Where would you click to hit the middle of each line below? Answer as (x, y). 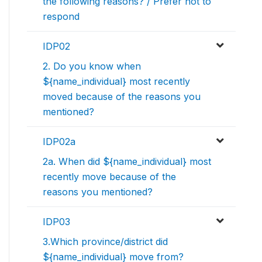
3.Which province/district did (105, 242)
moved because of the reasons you (122, 97)
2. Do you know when (92, 66)
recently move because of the (109, 177)
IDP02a (59, 142)
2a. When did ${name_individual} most (127, 162)
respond (61, 17)
